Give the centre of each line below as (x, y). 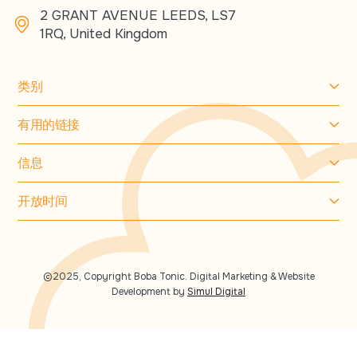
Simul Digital (216, 291)
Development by (149, 291)
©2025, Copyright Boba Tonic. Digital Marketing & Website (178, 276)
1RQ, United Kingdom (104, 33)
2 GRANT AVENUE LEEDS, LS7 (138, 15)
